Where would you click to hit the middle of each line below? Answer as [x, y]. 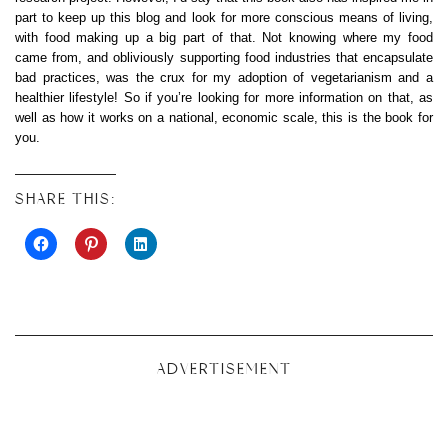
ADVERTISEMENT [224, 368]
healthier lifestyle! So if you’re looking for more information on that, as [224, 97]
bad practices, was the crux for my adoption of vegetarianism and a [224, 77]
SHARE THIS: [65, 198]
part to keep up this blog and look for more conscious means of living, [224, 17]
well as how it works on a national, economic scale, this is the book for [224, 117]
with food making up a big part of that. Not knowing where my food [224, 37]
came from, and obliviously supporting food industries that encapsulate [224, 57]
